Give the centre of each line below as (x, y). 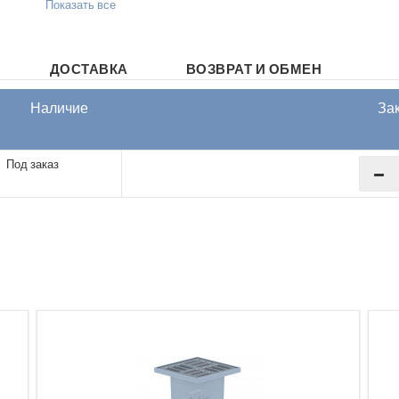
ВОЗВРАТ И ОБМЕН (253, 69)
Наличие (59, 109)
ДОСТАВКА (89, 69)
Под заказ (33, 165)
